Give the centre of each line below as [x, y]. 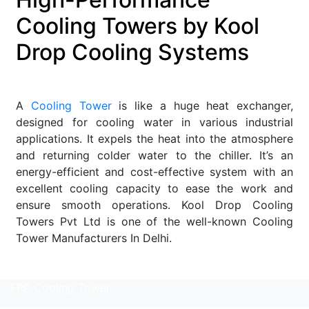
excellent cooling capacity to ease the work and [154, 188]
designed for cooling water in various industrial [154, 122]
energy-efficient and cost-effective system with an [154, 171]
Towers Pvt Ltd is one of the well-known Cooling [154, 221]
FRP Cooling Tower [60, 287]
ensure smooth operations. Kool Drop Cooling [154, 205]
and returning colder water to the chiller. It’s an [154, 155]
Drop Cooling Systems [132, 52]
